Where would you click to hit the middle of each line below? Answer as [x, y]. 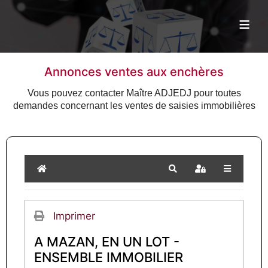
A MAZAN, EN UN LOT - [107, 242]
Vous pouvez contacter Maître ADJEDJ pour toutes [134, 93]
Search [186, 173]
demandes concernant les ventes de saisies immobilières [134, 106]
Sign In [213, 173]
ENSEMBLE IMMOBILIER [109, 257]
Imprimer [74, 216]
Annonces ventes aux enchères [134, 72]
